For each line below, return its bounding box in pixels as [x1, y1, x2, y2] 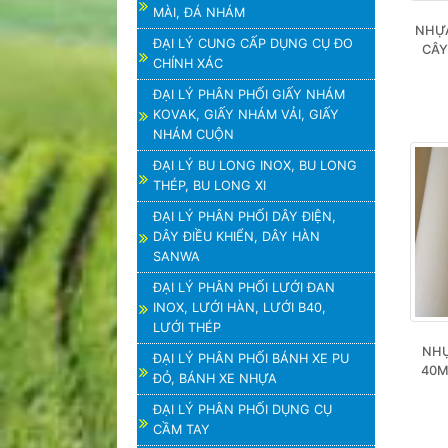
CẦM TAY [153, 422, 210, 437]
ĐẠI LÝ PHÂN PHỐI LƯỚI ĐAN [153, 280, 335, 295]
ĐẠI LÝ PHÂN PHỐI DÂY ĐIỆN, [153, 209, 336, 224]
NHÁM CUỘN [153, 127, 234, 142]
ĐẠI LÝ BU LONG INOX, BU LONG [153, 158, 357, 173]
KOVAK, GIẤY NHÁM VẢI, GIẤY [153, 107, 339, 122]
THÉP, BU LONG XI [153, 178, 266, 193]
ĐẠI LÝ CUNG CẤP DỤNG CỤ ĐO [153, 36, 353, 51]
